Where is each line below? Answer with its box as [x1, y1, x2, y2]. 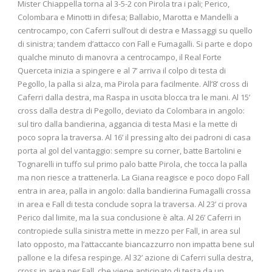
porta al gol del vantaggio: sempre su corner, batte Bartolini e [18, 144, 242, 156]
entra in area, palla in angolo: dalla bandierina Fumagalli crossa [18, 185, 251, 196]
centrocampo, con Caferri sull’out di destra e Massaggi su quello [18, 24, 253, 36]
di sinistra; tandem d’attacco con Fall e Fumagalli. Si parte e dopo [18, 38, 253, 49]
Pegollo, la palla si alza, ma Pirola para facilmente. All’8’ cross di [18, 78, 248, 89]
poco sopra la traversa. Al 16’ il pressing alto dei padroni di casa [18, 131, 251, 143]
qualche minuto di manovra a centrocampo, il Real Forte [18, 51, 222, 63]
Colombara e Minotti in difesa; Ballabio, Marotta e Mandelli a [18, 11, 239, 22]
